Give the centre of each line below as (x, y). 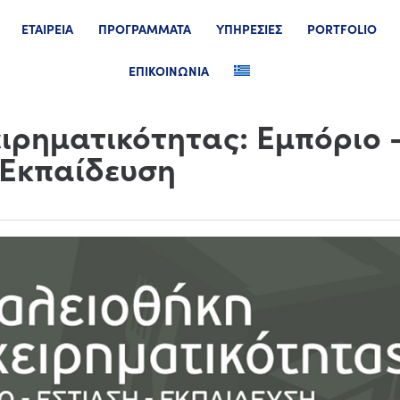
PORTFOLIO (342, 29)
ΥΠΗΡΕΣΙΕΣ (250, 29)
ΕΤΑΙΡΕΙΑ (48, 29)
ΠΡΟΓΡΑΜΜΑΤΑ (145, 29)
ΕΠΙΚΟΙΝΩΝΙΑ (168, 71)
